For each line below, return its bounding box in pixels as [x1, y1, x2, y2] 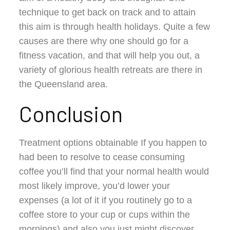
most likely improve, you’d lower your [19, 180, 170, 191]
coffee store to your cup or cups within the [19, 209, 190, 220]
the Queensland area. [19, 79, 108, 89]
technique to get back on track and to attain [19, 7, 196, 17]
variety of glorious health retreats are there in [19, 64, 203, 75]
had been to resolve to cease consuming [19, 151, 185, 162]
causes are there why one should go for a [19, 35, 189, 46]
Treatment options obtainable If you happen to [19, 137, 207, 148]
